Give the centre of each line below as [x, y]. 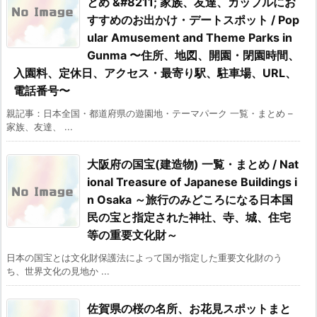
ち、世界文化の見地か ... [58, 271]
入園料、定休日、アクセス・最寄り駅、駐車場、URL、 [155, 73]
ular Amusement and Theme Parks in [190, 38]
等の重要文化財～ [132, 235]
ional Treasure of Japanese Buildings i [192, 182]
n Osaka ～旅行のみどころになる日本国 [190, 200]
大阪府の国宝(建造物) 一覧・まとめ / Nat [193, 165]
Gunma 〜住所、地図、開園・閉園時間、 [193, 56]
